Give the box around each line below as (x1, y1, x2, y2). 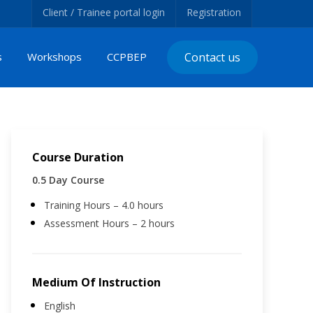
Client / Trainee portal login (43, 6, 165, 19)
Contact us (184, 50, 241, 66)
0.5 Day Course (32, 173, 104, 187)
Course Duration (32, 149, 124, 165)
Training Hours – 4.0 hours (44, 198, 163, 212)
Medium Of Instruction (32, 274, 161, 290)
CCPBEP (107, 50, 147, 64)
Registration (187, 6, 241, 19)
